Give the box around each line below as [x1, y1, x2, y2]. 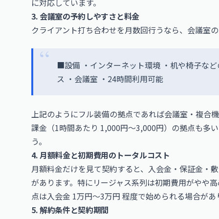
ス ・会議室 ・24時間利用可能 [57, 73, 163, 85]
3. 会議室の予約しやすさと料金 [31, 10, 139, 22]
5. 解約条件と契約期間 [31, 204, 109, 216]
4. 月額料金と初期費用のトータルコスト [31, 149, 170, 161]
